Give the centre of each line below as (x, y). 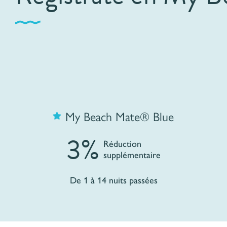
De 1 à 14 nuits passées (113, 180)
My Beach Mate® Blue (120, 116)
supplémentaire (132, 155)
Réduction (123, 144)
